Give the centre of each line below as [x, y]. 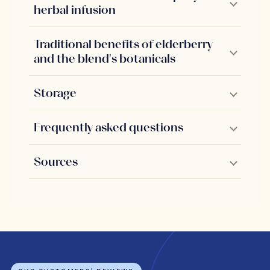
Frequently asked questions [109, 127]
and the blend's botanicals [105, 59]
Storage [55, 93]
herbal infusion [75, 10]
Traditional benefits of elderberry [124, 44]
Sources [56, 162]
